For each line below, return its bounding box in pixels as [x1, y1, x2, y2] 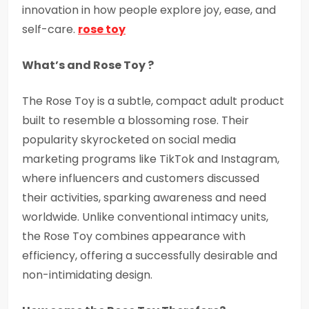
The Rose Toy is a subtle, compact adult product [22, 93, 284, 109]
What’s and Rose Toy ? [22, 57, 154, 73]
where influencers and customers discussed [22, 170, 259, 186]
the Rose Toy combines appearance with [22, 228, 246, 244]
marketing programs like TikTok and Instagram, [22, 151, 279, 167]
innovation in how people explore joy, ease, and [22, 2, 276, 18]
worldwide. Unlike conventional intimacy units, [22, 209, 268, 225]
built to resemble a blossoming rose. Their [22, 112, 249, 128]
